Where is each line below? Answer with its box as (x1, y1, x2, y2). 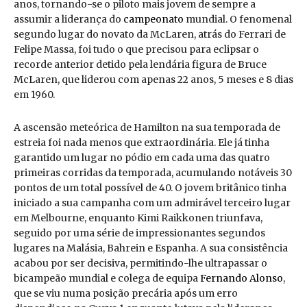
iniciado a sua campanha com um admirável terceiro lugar (14, 197, 291, 210)
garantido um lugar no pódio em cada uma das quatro (14, 151, 270, 164)
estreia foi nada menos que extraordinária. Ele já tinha (14, 136, 269, 149)
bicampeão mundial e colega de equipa (14, 272, 200, 285)
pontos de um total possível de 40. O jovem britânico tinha (14, 182, 286, 195)
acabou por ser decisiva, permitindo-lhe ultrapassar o (14, 257, 267, 270)
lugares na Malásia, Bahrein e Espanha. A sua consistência (14, 242, 288, 255)
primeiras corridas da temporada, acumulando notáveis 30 (14, 167, 292, 180)
